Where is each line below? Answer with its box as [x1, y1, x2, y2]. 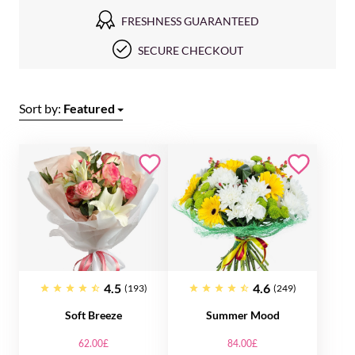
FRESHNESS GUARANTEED [121, 14, 259, 28]
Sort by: [19, 101, 63, 116]
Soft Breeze [65, 308, 122, 322]
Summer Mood [205, 308, 280, 322]
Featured [63, 101, 115, 116]
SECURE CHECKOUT [137, 44, 243, 57]
